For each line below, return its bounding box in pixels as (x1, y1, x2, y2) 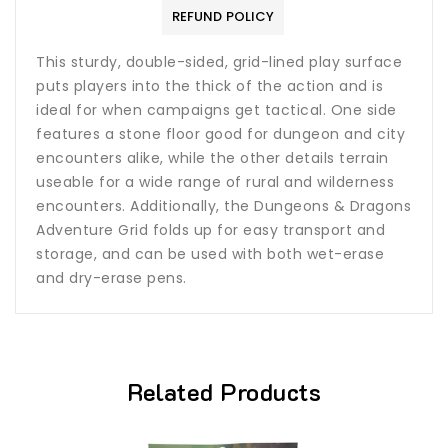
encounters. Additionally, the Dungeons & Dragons (36, 196, 411, 217)
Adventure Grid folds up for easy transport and (36, 220, 385, 241)
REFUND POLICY (171, 7, 275, 27)
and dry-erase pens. (36, 268, 187, 289)
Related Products (127, 376, 321, 408)
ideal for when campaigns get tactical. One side (36, 100, 397, 121)
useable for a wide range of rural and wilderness (36, 172, 394, 193)
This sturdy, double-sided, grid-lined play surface (36, 52, 402, 73)
